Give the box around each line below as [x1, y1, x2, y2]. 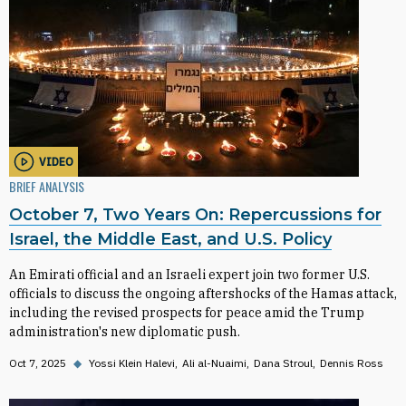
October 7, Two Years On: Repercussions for [9, 205, 382, 225]
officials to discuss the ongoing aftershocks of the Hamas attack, [9, 285, 397, 302]
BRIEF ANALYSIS [9, 177, 84, 196]
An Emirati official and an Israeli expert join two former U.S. [9, 266, 370, 283]
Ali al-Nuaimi [182, 356, 246, 370]
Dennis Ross [320, 356, 383, 370]
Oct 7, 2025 [9, 356, 66, 370]
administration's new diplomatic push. [9, 324, 240, 340]
